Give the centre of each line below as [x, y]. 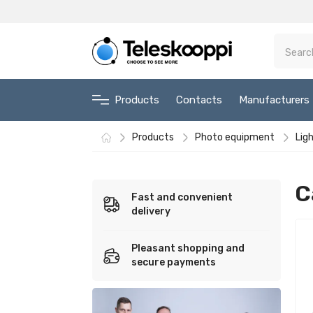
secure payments [174, 262]
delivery [151, 211]
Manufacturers [274, 100]
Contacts [199, 100]
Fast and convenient [182, 197]
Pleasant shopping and [188, 248]
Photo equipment [235, 137]
